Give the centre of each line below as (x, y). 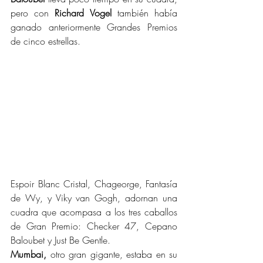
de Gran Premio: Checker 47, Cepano (94, 226)
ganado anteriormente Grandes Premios (94, 27)
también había (144, 13)
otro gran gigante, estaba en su (112, 254)
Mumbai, (28, 254)
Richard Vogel (83, 13)
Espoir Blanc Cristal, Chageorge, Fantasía (94, 183)
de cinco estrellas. (45, 41)
